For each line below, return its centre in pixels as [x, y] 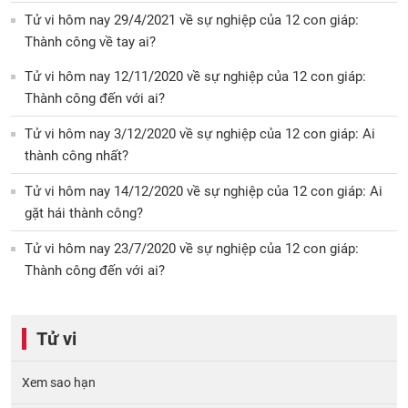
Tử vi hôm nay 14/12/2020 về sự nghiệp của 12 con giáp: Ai [204, 191]
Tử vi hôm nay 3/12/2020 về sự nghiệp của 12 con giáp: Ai [200, 133]
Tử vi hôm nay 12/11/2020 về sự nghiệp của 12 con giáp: [195, 76]
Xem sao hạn [59, 382]
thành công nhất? [76, 155]
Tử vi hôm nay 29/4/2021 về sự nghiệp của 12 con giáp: [192, 20]
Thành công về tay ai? [90, 41]
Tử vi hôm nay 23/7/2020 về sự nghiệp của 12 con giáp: [192, 248]
